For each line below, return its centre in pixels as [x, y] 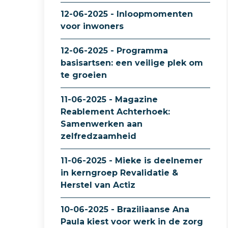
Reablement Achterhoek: [115, 112]
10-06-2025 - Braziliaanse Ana [125, 209]
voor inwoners [92, 26]
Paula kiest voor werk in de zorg [132, 222]
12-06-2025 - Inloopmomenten [127, 14]
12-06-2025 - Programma [114, 51]
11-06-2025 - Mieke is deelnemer [132, 161]
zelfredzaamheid [98, 136]
